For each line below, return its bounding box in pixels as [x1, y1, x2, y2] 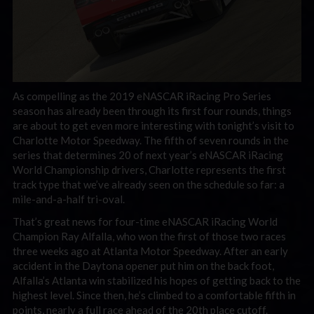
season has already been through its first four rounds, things [13, 104, 292, 118]
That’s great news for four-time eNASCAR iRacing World [13, 214, 278, 228]
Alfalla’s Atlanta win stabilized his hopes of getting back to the [13, 273, 301, 287]
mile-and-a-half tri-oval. [13, 193, 125, 206]
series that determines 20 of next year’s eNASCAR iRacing [13, 149, 283, 162]
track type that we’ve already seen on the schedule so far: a [13, 178, 285, 191]
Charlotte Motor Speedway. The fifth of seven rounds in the [13, 134, 289, 147]
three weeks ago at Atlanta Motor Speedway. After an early [13, 244, 288, 257]
